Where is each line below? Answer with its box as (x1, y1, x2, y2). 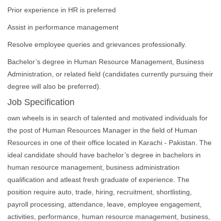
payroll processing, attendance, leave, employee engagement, (7, 200, 202, 208)
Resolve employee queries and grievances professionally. (7, 40, 186, 48)
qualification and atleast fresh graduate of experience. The (7, 176, 189, 184)
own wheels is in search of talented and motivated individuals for (7, 114, 208, 122)
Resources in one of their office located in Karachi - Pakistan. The (7, 139, 212, 147)
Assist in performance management (7, 23, 118, 31)
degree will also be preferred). (7, 82, 101, 90)
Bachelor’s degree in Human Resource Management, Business (7, 58, 204, 66)
